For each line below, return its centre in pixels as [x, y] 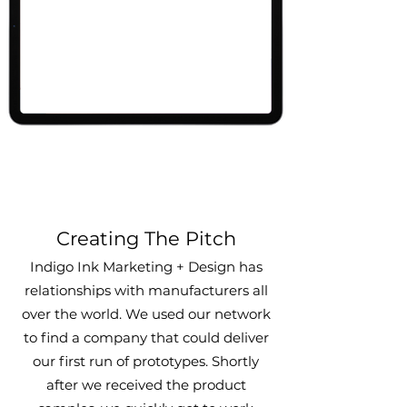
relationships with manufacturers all [146, 290]
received [134, 385]
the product [204, 385]
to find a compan [81, 338]
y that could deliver [204, 338]
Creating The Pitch [146, 238]
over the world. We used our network [146, 314]
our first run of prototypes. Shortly [146, 361]
